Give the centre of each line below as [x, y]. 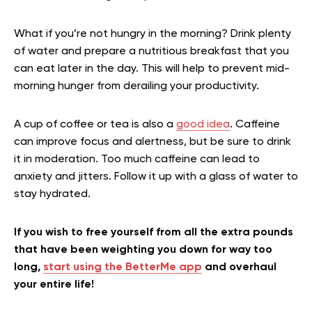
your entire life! [54, 285]
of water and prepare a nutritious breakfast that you [151, 52]
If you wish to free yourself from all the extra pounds [154, 233]
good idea [203, 125]
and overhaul [239, 268]
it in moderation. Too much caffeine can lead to [137, 160]
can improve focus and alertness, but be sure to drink [153, 142]
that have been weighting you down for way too [143, 250]
